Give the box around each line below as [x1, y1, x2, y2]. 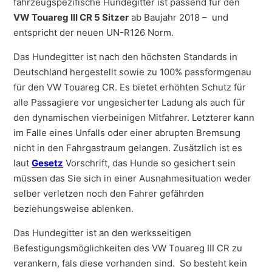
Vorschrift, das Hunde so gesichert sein [63, 157, 236, 169]
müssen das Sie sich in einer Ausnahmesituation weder [13, 172, 252, 184]
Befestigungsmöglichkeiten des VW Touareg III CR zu [13, 242, 243, 254]
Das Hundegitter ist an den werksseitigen [13, 226, 192, 239]
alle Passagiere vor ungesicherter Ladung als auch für [13, 96, 246, 108]
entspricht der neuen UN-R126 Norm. [13, 26, 174, 38]
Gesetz [32, 157, 64, 169]
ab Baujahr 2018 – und [129, 11, 229, 23]
